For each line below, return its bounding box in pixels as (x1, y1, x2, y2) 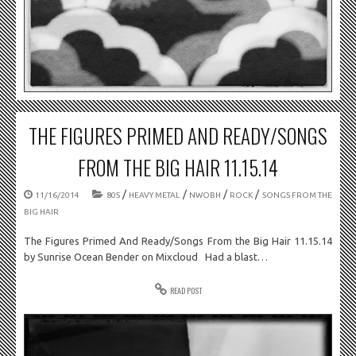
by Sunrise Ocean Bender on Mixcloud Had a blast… (24, 251, 268, 262)
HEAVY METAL (129, 191, 180, 199)
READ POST (169, 284, 202, 296)
